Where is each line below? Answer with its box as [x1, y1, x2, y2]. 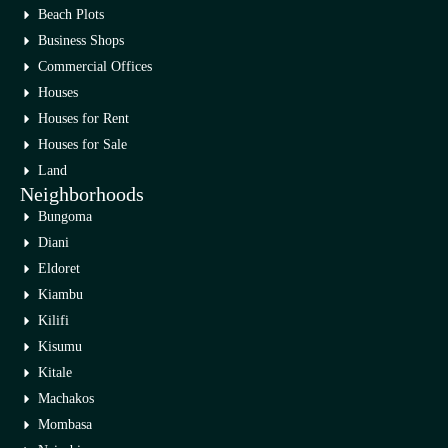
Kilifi [37, 313, 69, 329]
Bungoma [37, 209, 92, 225]
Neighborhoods [20, 183, 144, 206]
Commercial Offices [37, 59, 152, 75]
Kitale [37, 365, 72, 381]
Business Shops [37, 33, 124, 49]
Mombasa [37, 417, 92, 433]
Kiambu [37, 287, 83, 303]
